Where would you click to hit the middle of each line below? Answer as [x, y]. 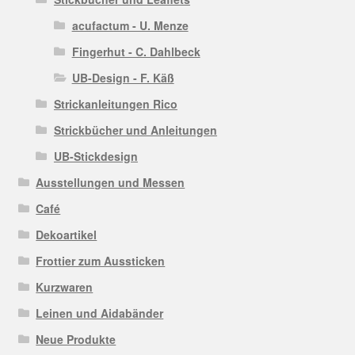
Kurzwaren [65, 286]
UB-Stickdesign [95, 156]
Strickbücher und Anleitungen [135, 130]
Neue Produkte [76, 339]
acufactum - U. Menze [130, 25]
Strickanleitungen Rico [115, 103]
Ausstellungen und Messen [111, 182]
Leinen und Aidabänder [100, 313]
